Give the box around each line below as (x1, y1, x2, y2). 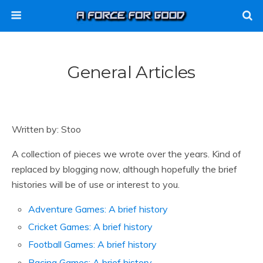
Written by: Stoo (12, 123, 81, 135)
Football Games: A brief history (28, 238, 157, 251)
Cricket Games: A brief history (28, 221, 153, 233)
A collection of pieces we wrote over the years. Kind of (12, 148, 241, 160)
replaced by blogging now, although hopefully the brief (12, 163, 237, 175)
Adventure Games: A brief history (28, 203, 168, 215)
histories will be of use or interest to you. (12, 178, 180, 190)
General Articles (68, 62, 195, 82)
